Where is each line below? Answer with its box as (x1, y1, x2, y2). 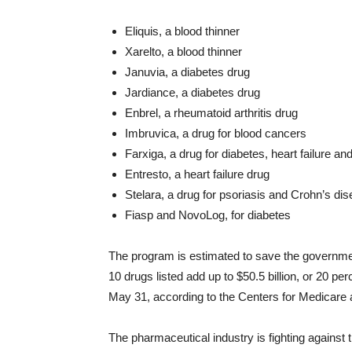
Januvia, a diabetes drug (125, 64, 250, 79)
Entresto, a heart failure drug (125, 167, 269, 181)
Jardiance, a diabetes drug (125, 85, 260, 99)
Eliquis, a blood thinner (125, 24, 240, 38)
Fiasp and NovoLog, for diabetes (125, 207, 291, 222)
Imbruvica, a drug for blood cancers (125, 126, 306, 140)
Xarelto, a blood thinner (125, 44, 242, 58)
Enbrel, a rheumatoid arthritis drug (125, 105, 298, 119)
